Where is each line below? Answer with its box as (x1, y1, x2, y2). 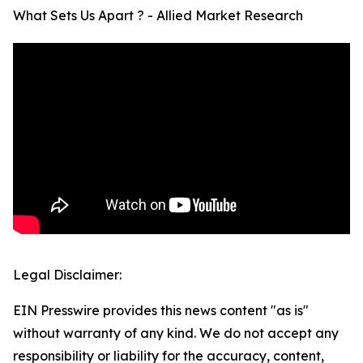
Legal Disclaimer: (13, 267, 122, 284)
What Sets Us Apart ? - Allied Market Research (13, 7, 303, 24)
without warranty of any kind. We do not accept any (13, 325, 339, 342)
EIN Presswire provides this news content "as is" (13, 302, 309, 319)
